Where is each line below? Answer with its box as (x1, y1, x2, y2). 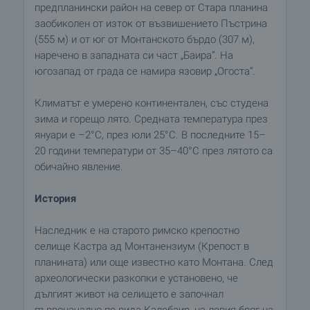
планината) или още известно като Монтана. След (35, 256, 273, 268)
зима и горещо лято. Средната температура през (35, 113, 268, 125)
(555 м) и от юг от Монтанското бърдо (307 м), (35, 33, 255, 46)
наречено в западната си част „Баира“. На (35, 49, 233, 62)
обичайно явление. (35, 161, 123, 173)
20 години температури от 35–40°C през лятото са (35, 145, 273, 157)
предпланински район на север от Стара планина (35, 1, 268, 14)
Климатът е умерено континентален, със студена (35, 97, 268, 109)
